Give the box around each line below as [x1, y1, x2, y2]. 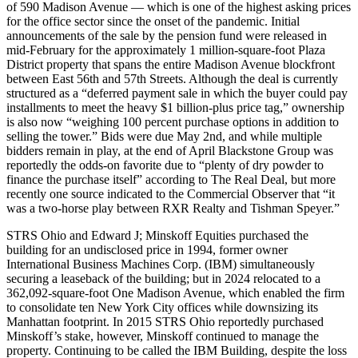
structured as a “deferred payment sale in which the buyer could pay [6, 86, 348, 100]
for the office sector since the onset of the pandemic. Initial [6, 14, 300, 28]
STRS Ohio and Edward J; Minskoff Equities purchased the [6, 228, 308, 242]
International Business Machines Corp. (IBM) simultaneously [6, 257, 315, 271]
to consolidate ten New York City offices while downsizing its [6, 300, 318, 314]
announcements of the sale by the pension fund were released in [6, 28, 327, 42]
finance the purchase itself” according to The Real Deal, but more [6, 172, 336, 186]
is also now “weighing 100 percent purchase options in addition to [6, 114, 339, 129]
